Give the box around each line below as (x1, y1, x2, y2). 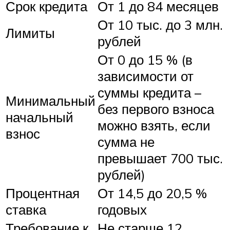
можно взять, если (98, 117, 210, 134)
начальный (6, 109, 73, 126)
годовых (98, 201, 147, 218)
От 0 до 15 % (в (98, 51, 193, 68)
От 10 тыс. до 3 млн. (98, 16, 223, 33)
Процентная (6, 185, 80, 202)
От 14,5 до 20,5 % (98, 185, 207, 202)
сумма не (98, 133, 155, 150)
